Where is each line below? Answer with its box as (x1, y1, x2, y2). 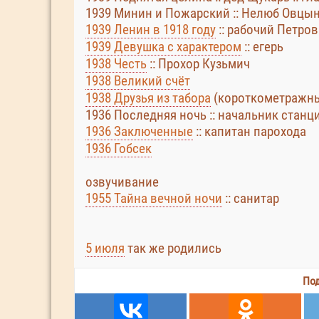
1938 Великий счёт (85, 73, 190, 89)
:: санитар (222, 190, 279, 206)
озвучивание (85, 174, 159, 190)
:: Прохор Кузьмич (147, 56, 250, 72)
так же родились (125, 240, 221, 256)
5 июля (85, 240, 125, 256)
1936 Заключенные (85, 123, 193, 140)
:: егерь (241, 38, 283, 55)
